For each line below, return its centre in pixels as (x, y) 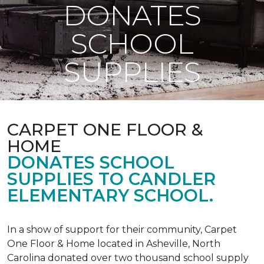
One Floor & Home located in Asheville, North (114, 244)
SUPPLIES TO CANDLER (111, 179)
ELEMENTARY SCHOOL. (110, 195)
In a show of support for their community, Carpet (122, 230)
